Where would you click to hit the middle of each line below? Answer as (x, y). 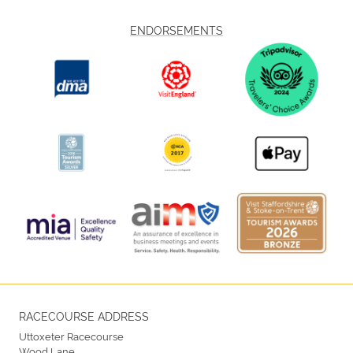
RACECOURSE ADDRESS (84, 315)
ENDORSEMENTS (176, 30)
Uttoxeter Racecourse (71, 335)
